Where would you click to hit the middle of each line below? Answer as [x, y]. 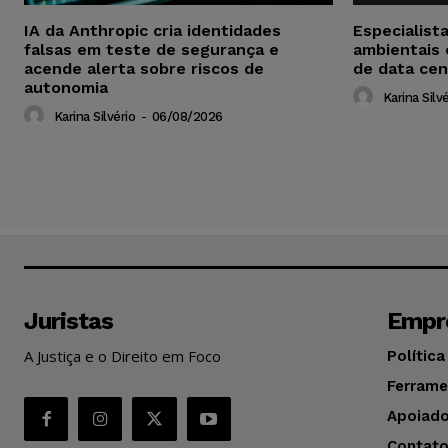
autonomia [66, 87]
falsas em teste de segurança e [151, 49]
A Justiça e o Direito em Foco [122, 355]
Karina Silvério [94, 116]
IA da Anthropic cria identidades [152, 30]
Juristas [68, 320]
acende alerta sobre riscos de [144, 68]
